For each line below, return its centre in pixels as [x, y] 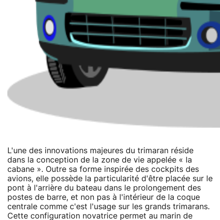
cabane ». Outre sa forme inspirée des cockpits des [103, 169]
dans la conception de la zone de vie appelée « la [100, 160]
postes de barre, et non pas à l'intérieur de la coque [104, 197]
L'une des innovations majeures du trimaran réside [100, 151]
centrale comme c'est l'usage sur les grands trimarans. [109, 206]
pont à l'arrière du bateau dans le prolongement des [104, 188]
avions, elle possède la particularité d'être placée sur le [110, 179]
